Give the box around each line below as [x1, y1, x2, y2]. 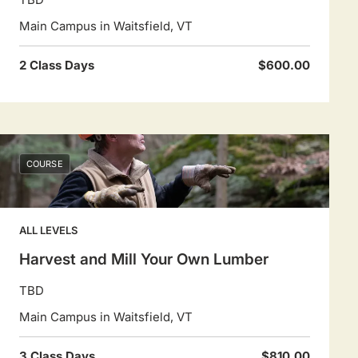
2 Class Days [19, 58, 94, 73]
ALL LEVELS [19, 224, 78, 237]
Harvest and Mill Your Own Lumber [19, 250, 268, 268]
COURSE [26, 158, 63, 169]
